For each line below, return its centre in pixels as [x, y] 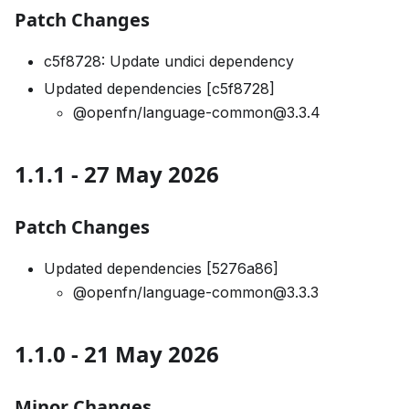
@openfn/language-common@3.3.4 [197, 112]
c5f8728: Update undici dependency [169, 61]
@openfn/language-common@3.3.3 [196, 292]
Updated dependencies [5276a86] [161, 268]
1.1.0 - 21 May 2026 [117, 354]
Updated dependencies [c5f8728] [159, 89]
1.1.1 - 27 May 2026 [117, 174]
